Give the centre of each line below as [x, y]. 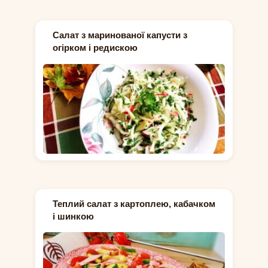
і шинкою [73, 216]
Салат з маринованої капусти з [120, 35]
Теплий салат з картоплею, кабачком [134, 203]
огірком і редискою [95, 48]
